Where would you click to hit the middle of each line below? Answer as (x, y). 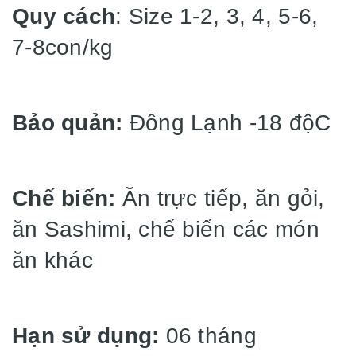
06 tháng (208, 336)
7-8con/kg (63, 47)
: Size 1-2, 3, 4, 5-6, (217, 16)
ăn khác (52, 260)
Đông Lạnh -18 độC (227, 123)
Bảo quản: (68, 123)
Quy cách (64, 16)
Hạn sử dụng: (86, 336)
